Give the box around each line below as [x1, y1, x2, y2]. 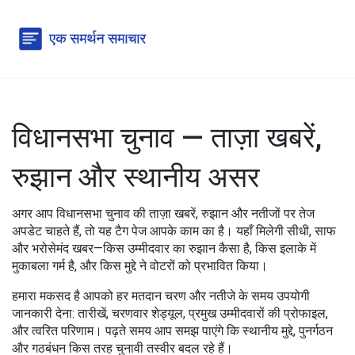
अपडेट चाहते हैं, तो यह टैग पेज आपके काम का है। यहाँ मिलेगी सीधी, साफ [12, 223, 336, 239]
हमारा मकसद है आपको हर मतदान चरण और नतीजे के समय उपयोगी [12, 288, 310, 303]
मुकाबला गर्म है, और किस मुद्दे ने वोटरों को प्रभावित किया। [12, 258, 268, 273]
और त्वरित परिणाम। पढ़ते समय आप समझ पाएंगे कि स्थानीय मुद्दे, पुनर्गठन [12, 323, 333, 338]
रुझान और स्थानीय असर [12, 161, 260, 194]
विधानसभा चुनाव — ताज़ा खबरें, [12, 121, 322, 155]
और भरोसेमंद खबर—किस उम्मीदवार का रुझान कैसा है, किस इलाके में [12, 241, 316, 256]
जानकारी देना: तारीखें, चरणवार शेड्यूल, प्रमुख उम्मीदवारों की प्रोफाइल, [12, 306, 328, 321]
